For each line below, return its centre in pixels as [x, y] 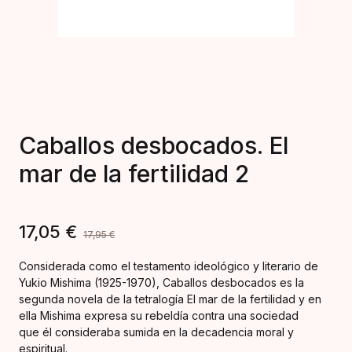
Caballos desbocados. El [154, 145]
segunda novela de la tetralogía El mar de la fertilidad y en [170, 299]
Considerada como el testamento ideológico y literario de [169, 266]
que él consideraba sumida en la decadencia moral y [156, 332]
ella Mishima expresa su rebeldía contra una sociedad [159, 315]
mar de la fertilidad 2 [134, 174]
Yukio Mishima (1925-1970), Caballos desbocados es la [161, 282]
